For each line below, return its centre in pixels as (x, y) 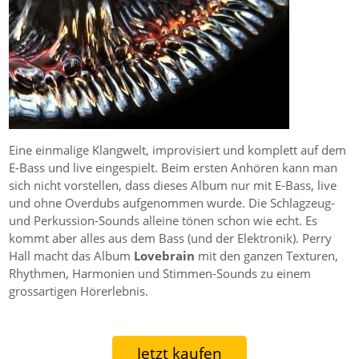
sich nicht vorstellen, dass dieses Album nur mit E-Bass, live (173, 185)
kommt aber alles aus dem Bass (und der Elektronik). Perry (171, 238)
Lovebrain (165, 255)
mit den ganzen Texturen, (267, 255)
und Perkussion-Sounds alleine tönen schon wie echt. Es (163, 220)
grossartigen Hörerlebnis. (79, 290)
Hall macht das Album (72, 255)
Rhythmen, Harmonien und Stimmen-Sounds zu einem (160, 273)
